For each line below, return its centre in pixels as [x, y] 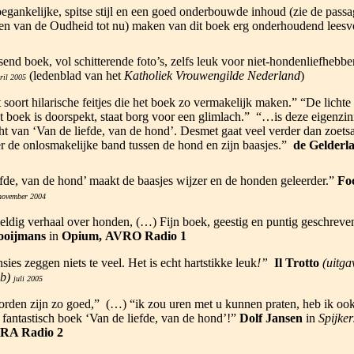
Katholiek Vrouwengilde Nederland [212, 75]
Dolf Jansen [271, 318]
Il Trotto [296, 263]
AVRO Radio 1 [145, 236]
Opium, [81, 236]
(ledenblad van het [75, 75]
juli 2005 [28, 279]
